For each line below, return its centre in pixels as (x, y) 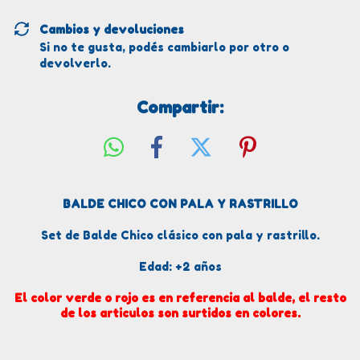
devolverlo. (75, 63)
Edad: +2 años (180, 266)
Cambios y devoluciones (111, 29)
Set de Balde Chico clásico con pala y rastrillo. (180, 235)
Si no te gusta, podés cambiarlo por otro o (164, 47)
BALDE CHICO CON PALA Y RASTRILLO (180, 203)
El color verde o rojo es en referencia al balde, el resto (180, 297)
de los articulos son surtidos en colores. (180, 313)
